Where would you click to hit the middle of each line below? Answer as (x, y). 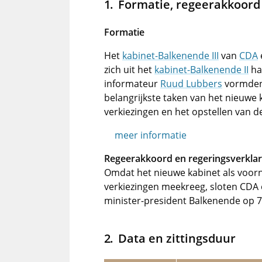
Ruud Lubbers (191, 84)
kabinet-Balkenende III (170, 56)
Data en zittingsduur (177, 238)
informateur (132, 84)
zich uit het (129, 70)
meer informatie (151, 135)
